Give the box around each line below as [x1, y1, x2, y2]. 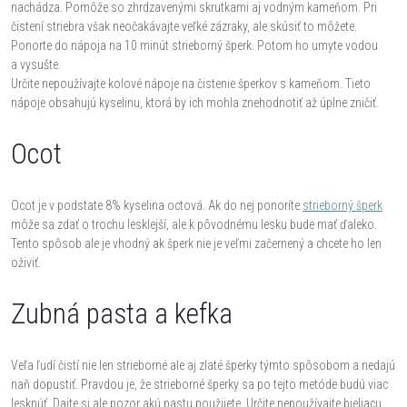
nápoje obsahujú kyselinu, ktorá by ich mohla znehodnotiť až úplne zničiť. [11, 94, 379, 110]
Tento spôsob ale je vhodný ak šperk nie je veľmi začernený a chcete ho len [11, 235, 382, 251]
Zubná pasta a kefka [11, 296, 233, 331]
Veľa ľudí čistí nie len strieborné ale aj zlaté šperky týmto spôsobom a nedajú [11, 357, 395, 372]
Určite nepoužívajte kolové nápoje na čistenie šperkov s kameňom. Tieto [11, 75, 371, 91]
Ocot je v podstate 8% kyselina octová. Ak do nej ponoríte [11, 197, 303, 213]
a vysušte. [11, 56, 61, 72]
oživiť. [11, 254, 41, 270]
